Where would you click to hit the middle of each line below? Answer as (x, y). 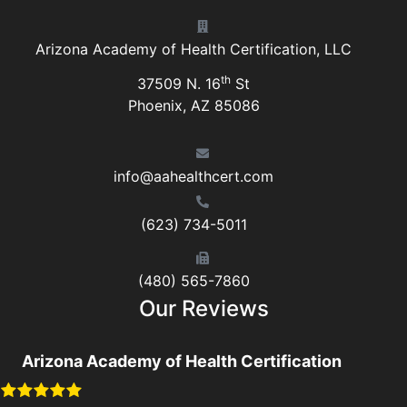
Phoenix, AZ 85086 (194, 106)
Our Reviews (203, 309)
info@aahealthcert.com (194, 176)
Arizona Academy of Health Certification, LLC (194, 50)
